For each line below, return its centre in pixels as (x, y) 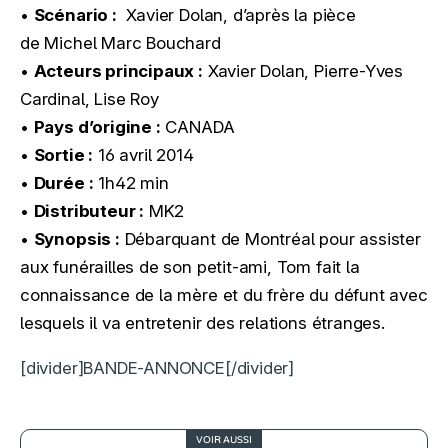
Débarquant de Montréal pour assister (270, 239)
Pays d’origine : (97, 127)
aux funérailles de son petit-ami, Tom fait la (190, 267)
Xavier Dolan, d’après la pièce (236, 15)
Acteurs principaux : (118, 71)
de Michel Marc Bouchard (120, 43)
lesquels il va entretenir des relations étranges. (207, 323)
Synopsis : (76, 239)
